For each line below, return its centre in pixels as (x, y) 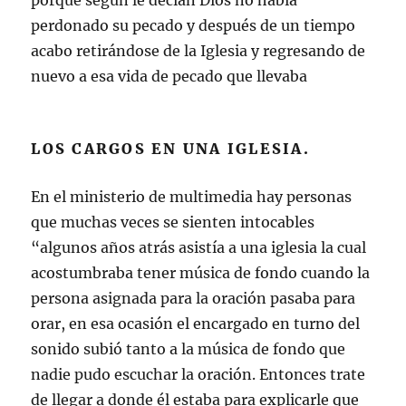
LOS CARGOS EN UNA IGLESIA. (170, 149)
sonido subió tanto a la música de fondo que (188, 349)
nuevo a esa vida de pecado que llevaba (169, 76)
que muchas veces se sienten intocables (173, 222)
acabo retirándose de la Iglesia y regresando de (198, 51)
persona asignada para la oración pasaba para (193, 298)
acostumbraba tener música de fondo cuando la (201, 273)
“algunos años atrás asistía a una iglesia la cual (199, 247)
